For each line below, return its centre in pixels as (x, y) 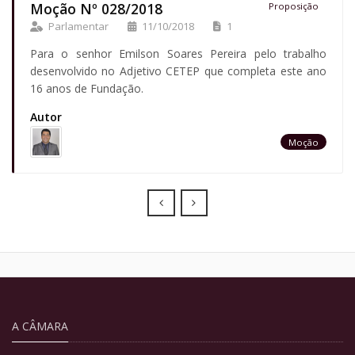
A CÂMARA (40, 326)
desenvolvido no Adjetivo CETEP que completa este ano (178, 71)
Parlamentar (78, 26)
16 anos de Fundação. (86, 88)
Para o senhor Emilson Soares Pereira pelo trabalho (178, 53)
